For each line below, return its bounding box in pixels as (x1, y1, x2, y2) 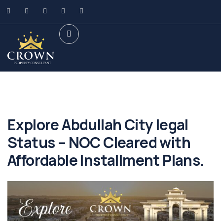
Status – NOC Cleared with (7, 132, 190, 152)
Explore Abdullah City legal (7, 114, 188, 135)
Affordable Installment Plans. (7, 150, 205, 170)
